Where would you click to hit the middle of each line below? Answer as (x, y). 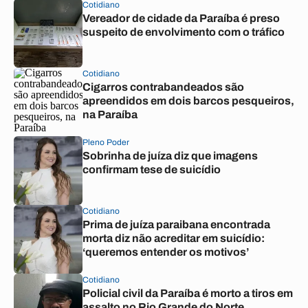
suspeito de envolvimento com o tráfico (184, 32)
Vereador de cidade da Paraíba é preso (181, 18)
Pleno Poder (106, 142)
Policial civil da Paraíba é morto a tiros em (188, 293)
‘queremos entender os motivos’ (166, 252)
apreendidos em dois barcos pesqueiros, (188, 101)
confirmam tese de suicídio (152, 169)
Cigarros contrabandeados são (163, 87)
